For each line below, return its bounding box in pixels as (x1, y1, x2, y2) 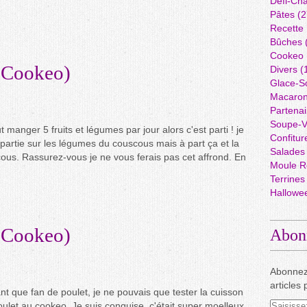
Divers (270, 64, 297, 75)
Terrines (270, 173, 305, 184)
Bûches (270, 36, 302, 47)
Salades (270, 146, 305, 157)
